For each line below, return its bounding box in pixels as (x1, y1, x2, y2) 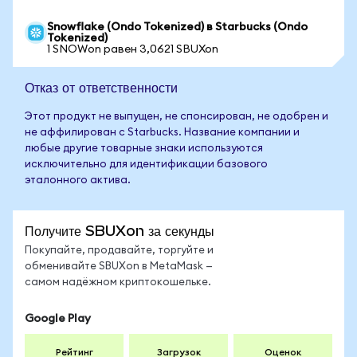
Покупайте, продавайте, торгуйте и (25, 245, 214, 256)
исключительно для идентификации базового (25, 159, 268, 170)
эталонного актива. (25, 175, 131, 186)
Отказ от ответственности (25, 79, 178, 96)
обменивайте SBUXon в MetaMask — (25, 261, 213, 272)
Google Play (25, 313, 91, 324)
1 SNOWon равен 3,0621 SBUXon (47, 44, 218, 55)
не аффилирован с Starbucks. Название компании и (25, 127, 300, 138)
